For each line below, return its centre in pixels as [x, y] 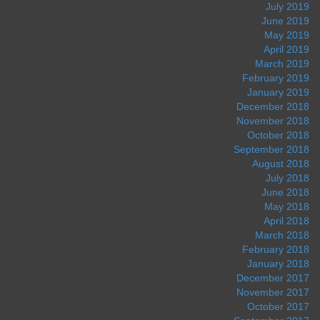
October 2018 [278, 135]
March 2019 [282, 63]
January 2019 [278, 92]
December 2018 [273, 106]
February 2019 [276, 77]
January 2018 [278, 263]
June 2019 [285, 20]
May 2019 [287, 35]
